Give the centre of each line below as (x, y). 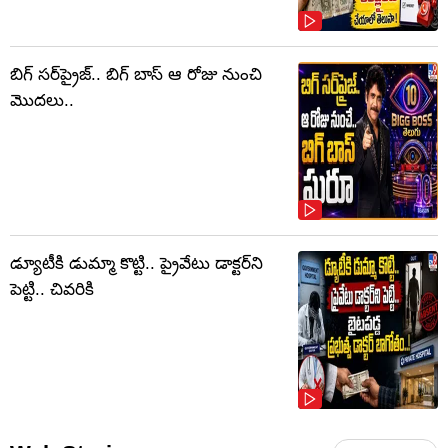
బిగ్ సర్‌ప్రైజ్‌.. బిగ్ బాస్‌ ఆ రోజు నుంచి (136, 75)
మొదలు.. (42, 101)
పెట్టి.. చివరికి (52, 290)
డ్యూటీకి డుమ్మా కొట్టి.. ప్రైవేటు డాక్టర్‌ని (136, 264)
